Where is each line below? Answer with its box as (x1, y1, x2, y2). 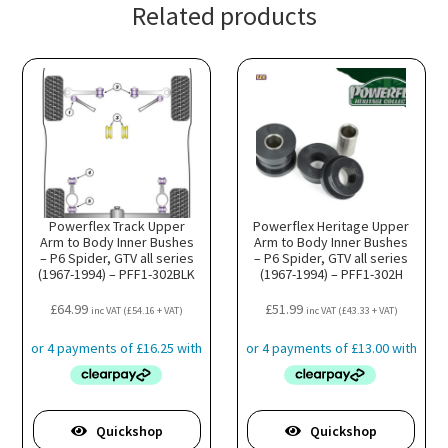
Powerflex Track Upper (48, 216, 185, 235)
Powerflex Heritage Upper (253, 216, 410, 235)
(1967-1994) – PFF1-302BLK (38, 264, 196, 283)
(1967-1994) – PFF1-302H (259, 264, 403, 283)
